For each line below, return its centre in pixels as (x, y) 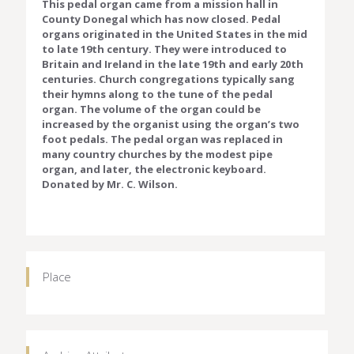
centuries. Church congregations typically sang (168, 79)
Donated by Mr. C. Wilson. (110, 184)
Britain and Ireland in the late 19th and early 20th (173, 64)
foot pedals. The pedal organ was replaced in (162, 139)
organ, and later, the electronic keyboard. (154, 169)
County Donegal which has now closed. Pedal (161, 19)
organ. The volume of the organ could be (151, 109)
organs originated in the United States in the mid (175, 34)
